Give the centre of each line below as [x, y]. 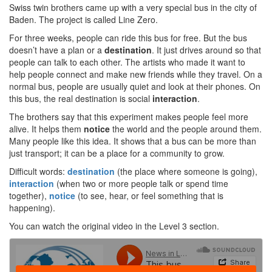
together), [29, 196]
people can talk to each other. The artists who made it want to [127, 62]
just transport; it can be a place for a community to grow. [117, 153]
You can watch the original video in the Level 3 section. [114, 226]
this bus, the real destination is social [81, 99]
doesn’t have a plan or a [57, 50]
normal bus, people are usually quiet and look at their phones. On [135, 87]
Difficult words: [38, 172]
